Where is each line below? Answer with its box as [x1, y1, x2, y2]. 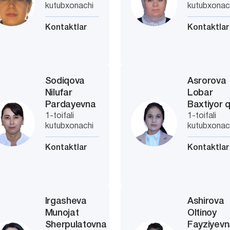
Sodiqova [45, 77, 85, 85]
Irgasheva [45, 197, 87, 205]
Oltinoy [187, 209, 217, 217]
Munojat [45, 209, 79, 217]
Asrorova [187, 77, 226, 85]
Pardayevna [45, 101, 96, 109]
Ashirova [187, 197, 224, 205]
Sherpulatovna [45, 221, 107, 229]
